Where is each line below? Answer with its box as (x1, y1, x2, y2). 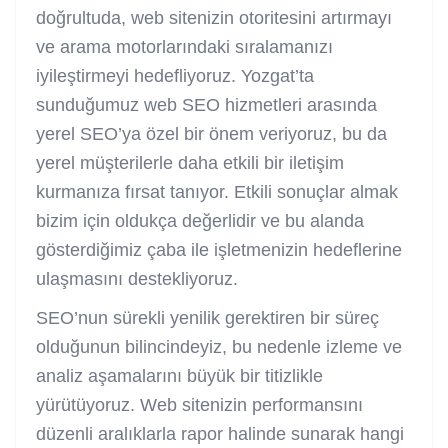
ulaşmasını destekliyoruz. (36, 268, 238, 289)
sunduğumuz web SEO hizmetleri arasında (36, 94, 377, 115)
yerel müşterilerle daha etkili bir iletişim (36, 152, 344, 173)
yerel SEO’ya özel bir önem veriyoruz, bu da (36, 123, 387, 144)
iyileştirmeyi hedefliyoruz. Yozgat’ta (36, 65, 314, 86)
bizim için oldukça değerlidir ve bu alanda (36, 210, 364, 231)
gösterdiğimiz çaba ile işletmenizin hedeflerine (36, 239, 402, 260)
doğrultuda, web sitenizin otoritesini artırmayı (36, 7, 392, 28)
